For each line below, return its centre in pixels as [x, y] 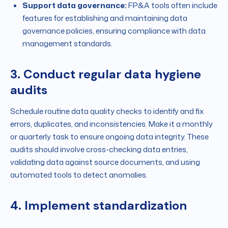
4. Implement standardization [98, 206]
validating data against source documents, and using [105, 162]
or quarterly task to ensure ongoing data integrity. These [109, 137]
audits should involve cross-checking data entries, [99, 150]
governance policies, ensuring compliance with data [114, 31]
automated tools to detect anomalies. [79, 175]
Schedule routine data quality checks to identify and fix [107, 111]
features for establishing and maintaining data [105, 18]
